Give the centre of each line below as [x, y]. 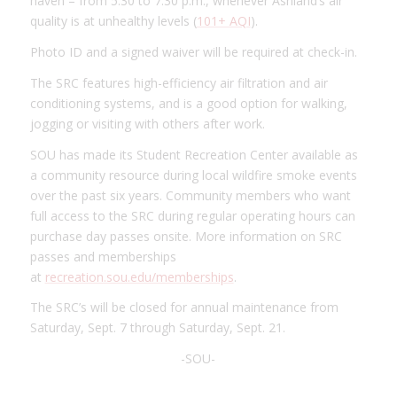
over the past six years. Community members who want [190, 195]
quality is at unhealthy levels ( [113, 20]
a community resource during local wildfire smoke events [193, 175]
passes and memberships [103, 256]
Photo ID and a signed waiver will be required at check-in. [193, 51]
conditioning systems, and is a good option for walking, [188, 103]
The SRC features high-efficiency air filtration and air [179, 82]
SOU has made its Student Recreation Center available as [194, 154]
